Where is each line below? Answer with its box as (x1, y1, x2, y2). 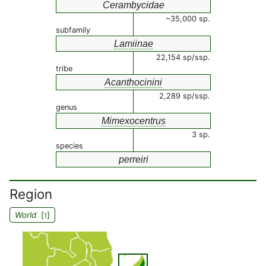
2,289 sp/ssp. (159, 91, 210, 100)
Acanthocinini (104, 77, 162, 87)
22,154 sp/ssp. (156, 53, 210, 62)
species (56, 141, 83, 150)
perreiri (118, 154, 148, 164)
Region (9, 186, 52, 202)
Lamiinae (113, 39, 153, 49)
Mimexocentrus (101, 116, 166, 126)
